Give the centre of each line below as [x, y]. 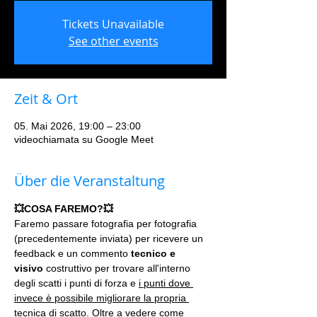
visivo [29, 268]
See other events [113, 41]
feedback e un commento [73, 253]
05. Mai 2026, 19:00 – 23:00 [77, 126]
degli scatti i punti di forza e [76, 283]
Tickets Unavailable [113, 24]
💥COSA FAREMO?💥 [64, 209]
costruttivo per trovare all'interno [118, 268]
